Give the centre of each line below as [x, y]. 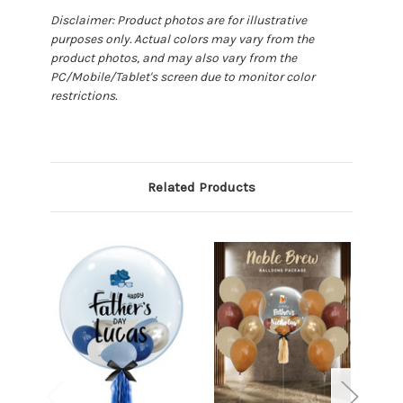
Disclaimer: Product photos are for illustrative [179, 21]
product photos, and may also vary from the [174, 58]
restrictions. [85, 96]
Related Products [201, 188]
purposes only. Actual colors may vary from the [182, 40]
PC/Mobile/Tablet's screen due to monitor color [183, 77]
